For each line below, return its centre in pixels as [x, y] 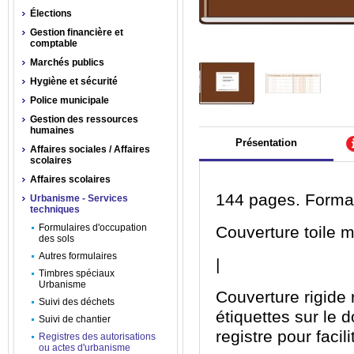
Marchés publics [67, 62]
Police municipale [70, 100]
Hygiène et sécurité [74, 81]
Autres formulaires [78, 256]
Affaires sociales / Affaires [90, 149]
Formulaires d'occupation [93, 228]
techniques [55, 209]
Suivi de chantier [75, 319]
